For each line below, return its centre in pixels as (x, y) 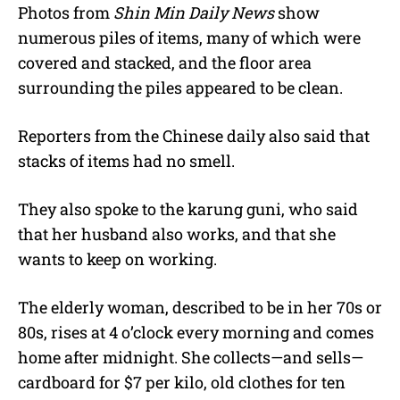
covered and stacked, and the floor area (165, 62)
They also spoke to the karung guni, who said (188, 208)
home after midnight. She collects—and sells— (191, 357)
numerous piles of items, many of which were (189, 37)
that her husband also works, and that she (177, 233)
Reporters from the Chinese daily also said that (194, 135)
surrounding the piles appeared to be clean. (180, 87)
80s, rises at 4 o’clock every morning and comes (196, 332)
